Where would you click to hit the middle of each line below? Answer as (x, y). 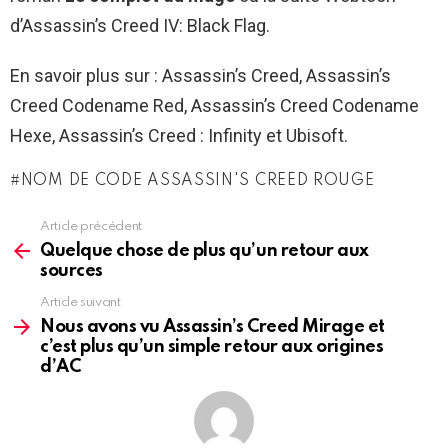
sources (71, 270)
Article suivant (80, 302)
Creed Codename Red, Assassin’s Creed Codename (214, 105)
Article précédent (91, 226)
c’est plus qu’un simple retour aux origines (212, 346)
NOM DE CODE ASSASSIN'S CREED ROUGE (197, 180)
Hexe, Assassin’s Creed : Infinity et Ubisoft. (179, 135)
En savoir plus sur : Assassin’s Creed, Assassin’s (200, 75)
